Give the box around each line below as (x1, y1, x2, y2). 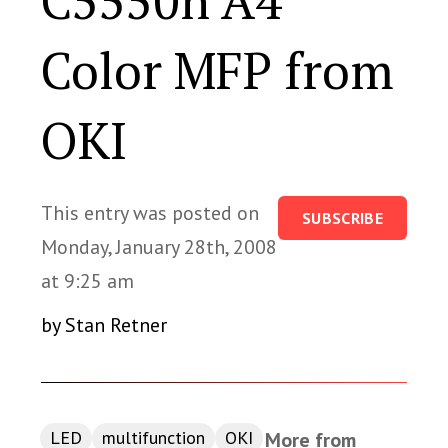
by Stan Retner (41, 312, 167, 338)
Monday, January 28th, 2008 (41, 234, 277, 260)
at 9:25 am (41, 268, 134, 294)
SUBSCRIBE (302, 208, 383, 228)
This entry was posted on (41, 200, 259, 226)
